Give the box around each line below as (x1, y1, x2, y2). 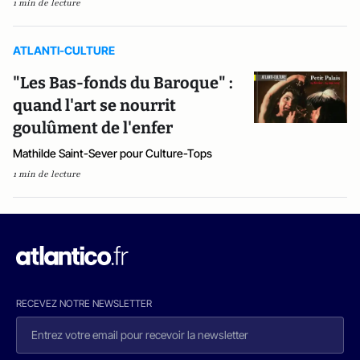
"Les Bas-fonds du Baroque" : (13, 73, 233, 92)
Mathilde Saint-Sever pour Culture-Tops (13, 146, 212, 160)
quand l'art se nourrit (13, 96, 176, 115)
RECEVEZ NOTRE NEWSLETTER (16, 297, 152, 309)
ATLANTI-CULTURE (13, 43, 115, 57)
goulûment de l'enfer (13, 118, 173, 137)
